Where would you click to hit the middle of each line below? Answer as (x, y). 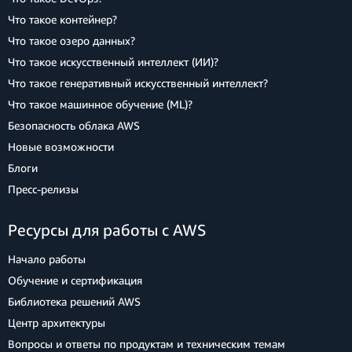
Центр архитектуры (57, 322)
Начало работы (47, 258)
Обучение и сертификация (75, 280)
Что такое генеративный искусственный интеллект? (138, 82)
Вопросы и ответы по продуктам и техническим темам (147, 343)
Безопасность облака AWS (74, 125)
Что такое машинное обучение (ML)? (100, 104)
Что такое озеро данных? (71, 40)
